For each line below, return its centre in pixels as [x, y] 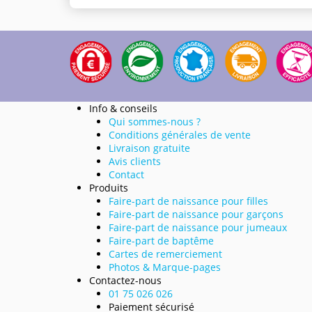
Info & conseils [123, 108]
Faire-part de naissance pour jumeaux [197, 227]
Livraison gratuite [149, 148]
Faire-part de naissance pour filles [188, 201]
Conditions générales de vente [179, 134]
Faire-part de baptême [161, 240]
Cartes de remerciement [165, 253]
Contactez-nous [125, 280]
